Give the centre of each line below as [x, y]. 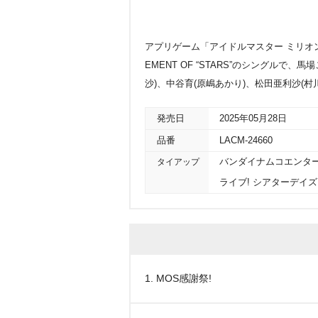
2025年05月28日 [253, 119]
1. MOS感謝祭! [178, 278]
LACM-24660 [246, 141]
